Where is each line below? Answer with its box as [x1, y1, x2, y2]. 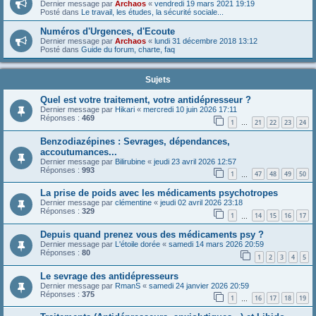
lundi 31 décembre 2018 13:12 [154, 37, 257, 46]
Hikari [115, 105, 135, 114]
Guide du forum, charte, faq [81, 45, 175, 54]
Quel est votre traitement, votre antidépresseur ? [40, 95, 251, 106]
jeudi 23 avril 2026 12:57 [154, 157, 236, 166]
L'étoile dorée [115, 240, 160, 249]
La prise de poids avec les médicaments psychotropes [40, 188, 278, 199]
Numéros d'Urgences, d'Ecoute [40, 26, 175, 37]
